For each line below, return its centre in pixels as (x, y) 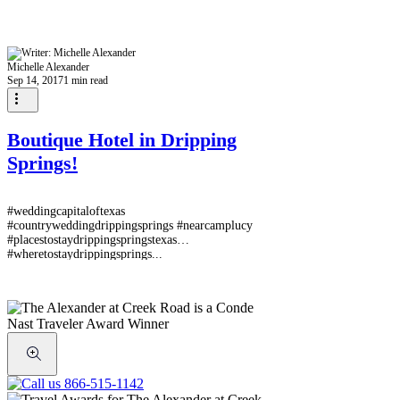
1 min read (86, 80)
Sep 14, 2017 (35, 80)
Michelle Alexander (48, 67)
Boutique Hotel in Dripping (122, 140)
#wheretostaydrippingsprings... (85, 254)
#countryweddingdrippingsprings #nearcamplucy (130, 225)
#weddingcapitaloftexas (66, 211)
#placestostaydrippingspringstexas (92, 239)
